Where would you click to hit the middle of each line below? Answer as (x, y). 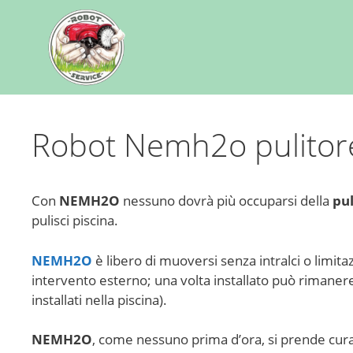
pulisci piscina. (75, 220)
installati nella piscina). (99, 299)
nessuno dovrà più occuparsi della (226, 201)
